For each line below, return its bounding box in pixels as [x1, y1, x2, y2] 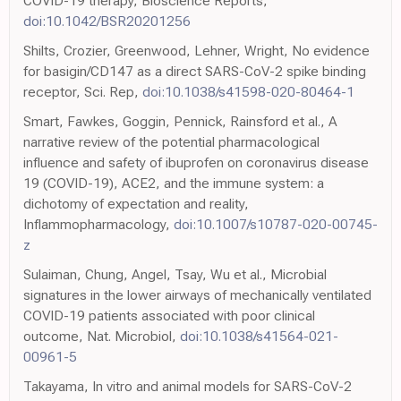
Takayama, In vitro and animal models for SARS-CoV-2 [23, 378, 352, 395]
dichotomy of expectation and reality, [23, 195, 249, 212]
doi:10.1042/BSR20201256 [23, 13, 191, 30]
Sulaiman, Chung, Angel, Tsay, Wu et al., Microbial [23, 266, 327, 283]
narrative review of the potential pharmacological [23, 133, 320, 150]
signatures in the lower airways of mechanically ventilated [23, 286, 371, 303]
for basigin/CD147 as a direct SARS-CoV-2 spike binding [23, 63, 366, 80]
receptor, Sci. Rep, [23, 83, 142, 100]
